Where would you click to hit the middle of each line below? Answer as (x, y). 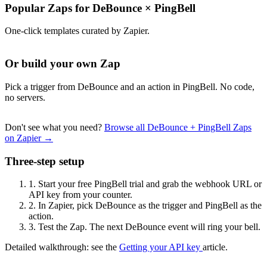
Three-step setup (45, 161)
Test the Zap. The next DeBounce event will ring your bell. (148, 227)
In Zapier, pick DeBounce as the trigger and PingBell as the (149, 206)
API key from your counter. (80, 195)
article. (215, 247)
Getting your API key (161, 247)
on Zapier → (29, 138)
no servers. (25, 97)
